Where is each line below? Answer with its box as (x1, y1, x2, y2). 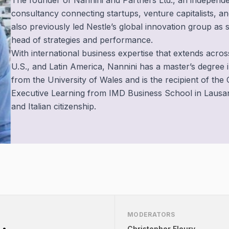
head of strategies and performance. (11, 35, 153, 45)
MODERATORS (127, 211, 175, 219)
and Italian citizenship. (11, 101, 96, 112)
